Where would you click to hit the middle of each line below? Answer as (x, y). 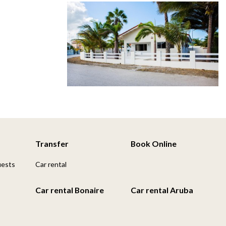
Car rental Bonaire (69, 190)
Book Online (153, 144)
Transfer (52, 144)
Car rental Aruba (162, 190)
